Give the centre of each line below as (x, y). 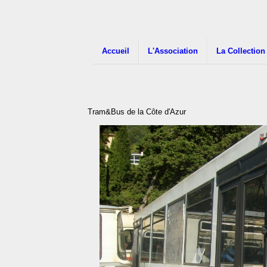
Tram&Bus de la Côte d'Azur (137, 112)
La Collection (241, 51)
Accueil (116, 51)
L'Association (173, 51)
